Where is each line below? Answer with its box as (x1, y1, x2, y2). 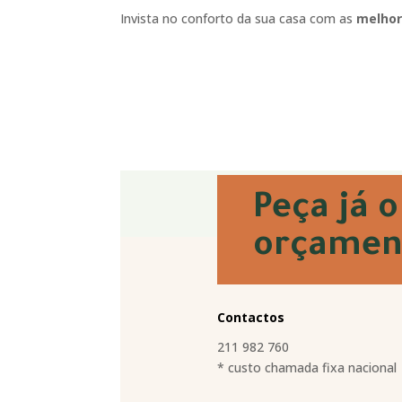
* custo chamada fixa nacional (216, 358, 397, 376)
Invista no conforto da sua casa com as (120, 9, 357, 27)
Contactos (216, 308, 284, 326)
